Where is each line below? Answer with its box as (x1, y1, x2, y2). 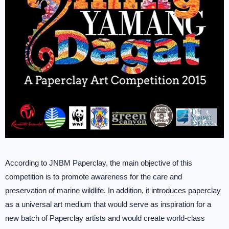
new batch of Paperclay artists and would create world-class (5, 213, 205, 222)
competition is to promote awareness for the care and (5, 172, 182, 181)
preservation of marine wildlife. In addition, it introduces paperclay (5, 186, 221, 195)
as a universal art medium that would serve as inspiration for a (5, 199, 211, 209)
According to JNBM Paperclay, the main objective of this (5, 158, 192, 167)
